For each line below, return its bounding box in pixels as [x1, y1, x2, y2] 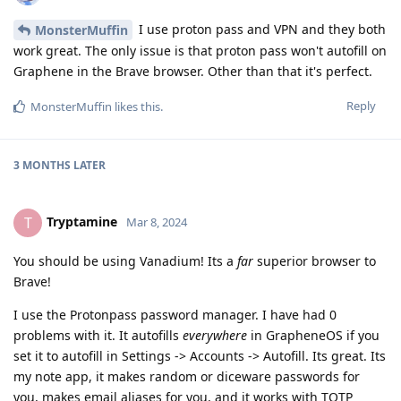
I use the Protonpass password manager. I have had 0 [13, 306, 337, 324]
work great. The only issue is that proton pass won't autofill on [13, 42, 387, 60]
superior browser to [253, 252, 376, 270]
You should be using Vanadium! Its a [13, 252, 237, 270]
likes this [112, 98, 160, 115]
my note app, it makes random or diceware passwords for [13, 368, 360, 386]
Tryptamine [47, 213, 117, 231]
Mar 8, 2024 [126, 214, 187, 231]
